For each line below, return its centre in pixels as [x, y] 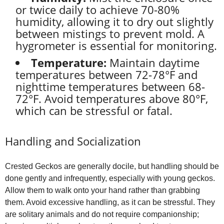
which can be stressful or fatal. [94, 110]
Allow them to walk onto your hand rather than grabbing [102, 190]
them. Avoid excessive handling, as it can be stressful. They [110, 202]
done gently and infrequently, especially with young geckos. [110, 178]
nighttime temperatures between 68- [110, 86]
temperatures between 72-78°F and [106, 74]
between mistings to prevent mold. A [110, 33]
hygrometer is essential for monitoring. [116, 45]
